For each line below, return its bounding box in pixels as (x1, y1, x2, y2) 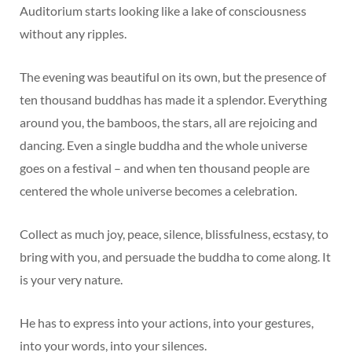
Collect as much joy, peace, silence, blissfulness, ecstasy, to (20, 225, 328, 241)
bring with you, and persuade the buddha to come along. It (20, 248, 331, 264)
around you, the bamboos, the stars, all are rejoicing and (20, 114, 317, 130)
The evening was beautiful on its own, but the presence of (20, 68, 326, 84)
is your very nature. (20, 271, 123, 287)
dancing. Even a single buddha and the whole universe (20, 137, 307, 152)
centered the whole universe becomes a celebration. (20, 182, 297, 198)
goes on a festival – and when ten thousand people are (20, 159, 310, 175)
